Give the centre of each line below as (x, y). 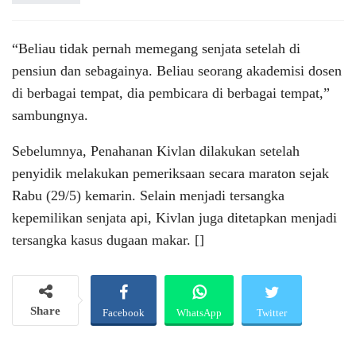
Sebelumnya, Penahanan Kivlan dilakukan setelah (156, 151)
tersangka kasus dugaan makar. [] (108, 240)
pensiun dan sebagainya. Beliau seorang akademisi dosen (177, 70)
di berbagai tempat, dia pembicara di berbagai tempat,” (171, 93)
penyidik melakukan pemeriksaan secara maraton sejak (170, 173)
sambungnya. (50, 115)
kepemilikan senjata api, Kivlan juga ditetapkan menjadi (174, 217)
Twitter (272, 312)
